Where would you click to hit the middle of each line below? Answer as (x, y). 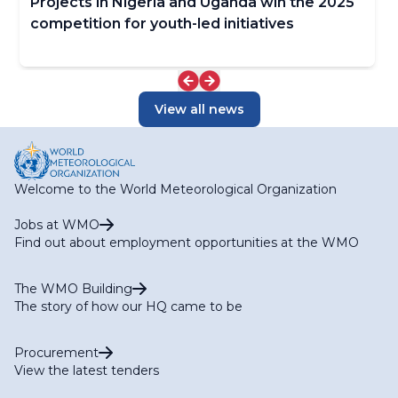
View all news (199, 110)
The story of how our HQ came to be (128, 307)
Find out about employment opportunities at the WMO (187, 243)
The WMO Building (73, 289)
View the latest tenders (87, 371)
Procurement (56, 353)
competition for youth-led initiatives (162, 24)
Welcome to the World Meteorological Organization (175, 190)
